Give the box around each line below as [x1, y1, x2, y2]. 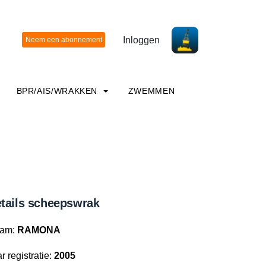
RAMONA [17, 225, 61, 235]
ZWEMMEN [128, 86, 175, 96]
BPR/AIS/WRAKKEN [16, 86, 100, 96]
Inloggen [123, 34, 160, 45]
